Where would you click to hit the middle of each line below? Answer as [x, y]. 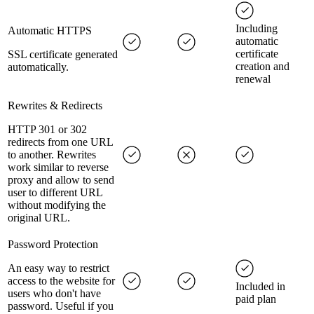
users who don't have [54, 294]
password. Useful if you [61, 306]
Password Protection [53, 245]
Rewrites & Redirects [55, 106]
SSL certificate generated [63, 55]
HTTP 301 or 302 [47, 130]
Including [257, 29]
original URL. [39, 218]
